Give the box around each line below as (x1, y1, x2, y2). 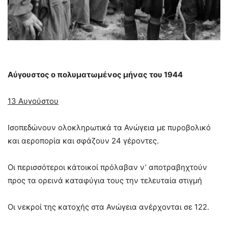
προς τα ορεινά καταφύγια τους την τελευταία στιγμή (8, 175, 202, 185)
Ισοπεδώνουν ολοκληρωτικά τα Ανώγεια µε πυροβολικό (8, 122, 211, 132)
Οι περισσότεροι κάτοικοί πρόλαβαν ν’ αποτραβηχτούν (8, 162, 207, 172)
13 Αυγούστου (8, 96, 59, 106)
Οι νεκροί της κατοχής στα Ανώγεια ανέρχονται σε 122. (8, 202, 209, 212)
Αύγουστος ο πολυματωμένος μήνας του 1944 (8, 69, 183, 79)
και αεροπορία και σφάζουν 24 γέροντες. (8, 135, 159, 146)
